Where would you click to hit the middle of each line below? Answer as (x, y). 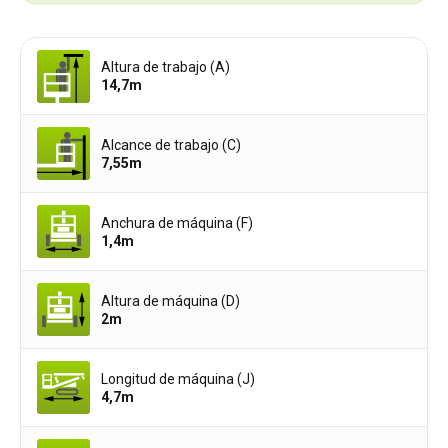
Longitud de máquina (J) (178, 378)
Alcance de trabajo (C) (171, 144)
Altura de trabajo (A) (165, 67)
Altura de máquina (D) (170, 300)
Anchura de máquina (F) (177, 222)
